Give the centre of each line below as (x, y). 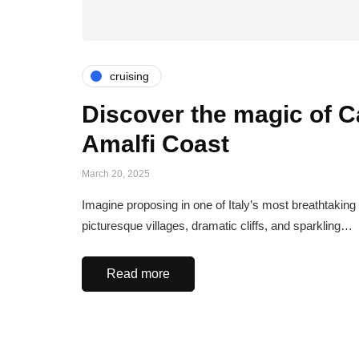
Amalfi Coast (155, 144)
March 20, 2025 (116, 174)
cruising (129, 76)
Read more (138, 274)
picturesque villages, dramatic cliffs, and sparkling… (217, 226)
